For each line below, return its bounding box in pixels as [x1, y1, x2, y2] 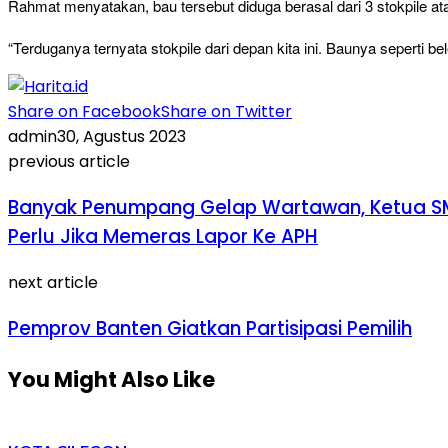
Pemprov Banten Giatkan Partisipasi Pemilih [8, 314, 412, 342]
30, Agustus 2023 [57, 125, 186, 149]
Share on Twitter [161, 100, 292, 124]
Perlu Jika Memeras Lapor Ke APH [8, 223, 318, 251]
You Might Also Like [8, 364, 215, 394]
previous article [8, 150, 130, 174]
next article [8, 270, 98, 294]
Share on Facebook [8, 100, 161, 124]
